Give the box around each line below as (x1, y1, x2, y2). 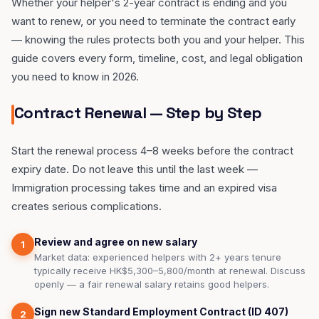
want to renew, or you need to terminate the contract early (11, 14, 296, 28)
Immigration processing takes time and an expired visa (11, 181, 277, 194)
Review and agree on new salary (34, 236, 197, 248)
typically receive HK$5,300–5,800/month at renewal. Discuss (34, 265, 305, 276)
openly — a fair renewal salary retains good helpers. (34, 278, 269, 290)
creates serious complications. (11, 199, 162, 213)
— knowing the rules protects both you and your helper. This (11, 33, 305, 46)
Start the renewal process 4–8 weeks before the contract (11, 144, 293, 157)
